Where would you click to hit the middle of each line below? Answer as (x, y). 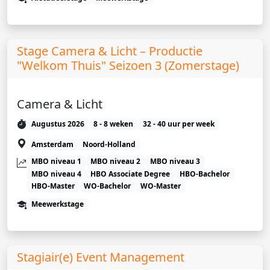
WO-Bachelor (108, 186)
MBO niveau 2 (116, 162)
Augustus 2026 (58, 124)
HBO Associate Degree (130, 174)
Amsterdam (52, 144)
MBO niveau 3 (175, 162)
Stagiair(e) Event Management (101, 257)
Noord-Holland (109, 144)
